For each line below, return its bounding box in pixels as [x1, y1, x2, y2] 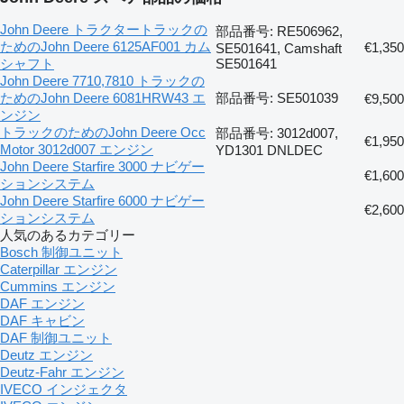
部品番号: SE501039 [216, 89, 338, 106]
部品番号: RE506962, [216, 23, 343, 39]
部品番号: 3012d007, [216, 124, 338, 141]
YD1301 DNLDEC [216, 142, 323, 158]
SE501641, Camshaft [216, 40, 342, 56]
